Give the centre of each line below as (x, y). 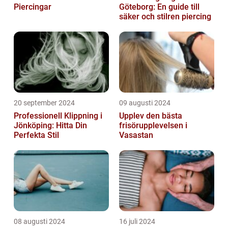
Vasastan (136, 135)
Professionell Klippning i (58, 116)
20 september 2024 (44, 103)
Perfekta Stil (36, 135)
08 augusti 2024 (39, 221)
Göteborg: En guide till (159, 7)
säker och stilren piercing (165, 16)
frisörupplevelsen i (153, 125)
